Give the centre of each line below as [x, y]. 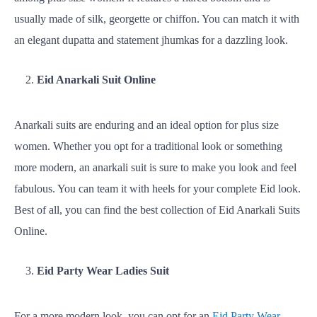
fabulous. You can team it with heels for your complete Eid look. [157, 189]
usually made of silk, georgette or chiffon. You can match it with [157, 19]
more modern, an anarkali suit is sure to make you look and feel [155, 167]
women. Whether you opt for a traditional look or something [148, 146]
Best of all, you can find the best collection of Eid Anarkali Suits [157, 210]
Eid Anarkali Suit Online [96, 80]
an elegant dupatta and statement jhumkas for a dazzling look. [151, 40]
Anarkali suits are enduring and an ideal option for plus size [146, 125]
